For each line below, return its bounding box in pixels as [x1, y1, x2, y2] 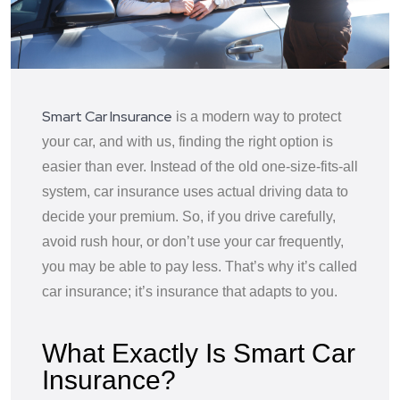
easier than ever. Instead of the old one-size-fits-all [42, 158, 358, 174]
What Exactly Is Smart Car [42, 337, 355, 368]
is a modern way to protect [172, 108, 341, 124]
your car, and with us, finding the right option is [42, 133, 333, 149]
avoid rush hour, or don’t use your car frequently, [42, 233, 344, 249]
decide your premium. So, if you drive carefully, [42, 208, 336, 224]
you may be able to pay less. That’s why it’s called [42, 258, 357, 274]
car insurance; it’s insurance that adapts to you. [42, 283, 337, 299]
